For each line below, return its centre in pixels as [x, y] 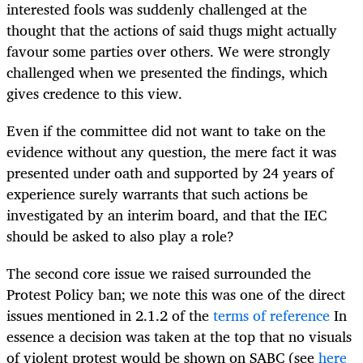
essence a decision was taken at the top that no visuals [179, 337]
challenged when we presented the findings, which [167, 72]
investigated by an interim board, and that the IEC [167, 215]
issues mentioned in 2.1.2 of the [110, 316]
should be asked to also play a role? [120, 236]
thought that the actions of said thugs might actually [172, 30]
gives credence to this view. [94, 93]
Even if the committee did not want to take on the [166, 131]
